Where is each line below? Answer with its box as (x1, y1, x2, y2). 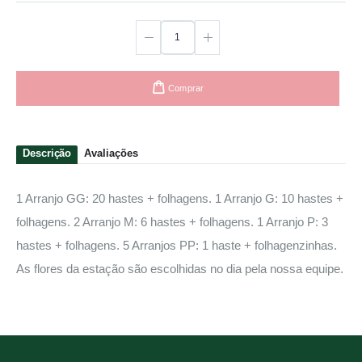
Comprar (168, 83, 204, 94)
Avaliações (84, 146, 138, 159)
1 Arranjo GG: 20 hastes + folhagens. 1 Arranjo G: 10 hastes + (16, 191, 343, 205)
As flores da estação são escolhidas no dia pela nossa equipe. (16, 261, 343, 276)
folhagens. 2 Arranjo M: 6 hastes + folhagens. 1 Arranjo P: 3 (16, 214, 328, 229)
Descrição (23, 146, 72, 159)
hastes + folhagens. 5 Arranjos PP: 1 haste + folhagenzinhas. (16, 238, 337, 252)
